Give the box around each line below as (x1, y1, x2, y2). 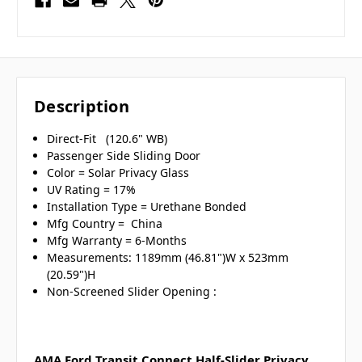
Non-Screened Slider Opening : (47, 284, 217, 300)
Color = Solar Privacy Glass (47, 165, 193, 181)
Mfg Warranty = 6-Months (47, 233, 187, 249)
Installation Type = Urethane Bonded (47, 199, 250, 215)
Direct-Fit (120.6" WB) (47, 131, 171, 147)
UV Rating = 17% (47, 182, 140, 198)
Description (34, 95, 129, 118)
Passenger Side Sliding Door (47, 148, 201, 164)
